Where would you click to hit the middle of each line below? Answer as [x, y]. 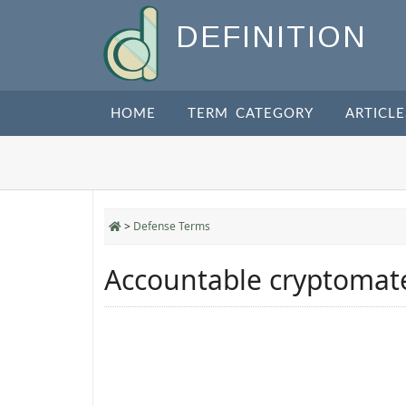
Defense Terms [172, 226]
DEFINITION [271, 37]
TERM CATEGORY [251, 114]
